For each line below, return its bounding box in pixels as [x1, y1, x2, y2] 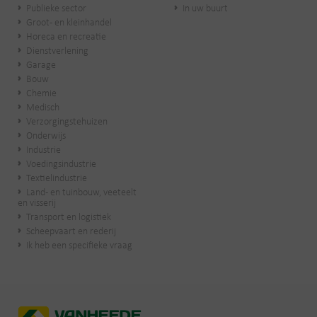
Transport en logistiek [26, 212, 111, 223]
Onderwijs [26, 130, 66, 142]
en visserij [18, 197, 56, 209]
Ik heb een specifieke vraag [26, 240, 132, 251]
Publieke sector [26, 3, 86, 14]
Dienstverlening [26, 45, 88, 57]
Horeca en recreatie [26, 31, 106, 42]
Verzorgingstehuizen [26, 116, 108, 127]
